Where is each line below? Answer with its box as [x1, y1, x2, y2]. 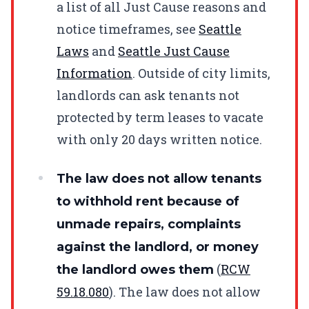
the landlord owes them [57, 261, 214, 277]
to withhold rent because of [57, 193, 239, 209]
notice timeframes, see [57, 20, 199, 37]
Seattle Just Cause [118, 42, 230, 59]
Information [57, 64, 132, 81]
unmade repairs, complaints [57, 216, 241, 232]
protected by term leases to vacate [57, 108, 263, 126]
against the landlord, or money [57, 239, 259, 255]
